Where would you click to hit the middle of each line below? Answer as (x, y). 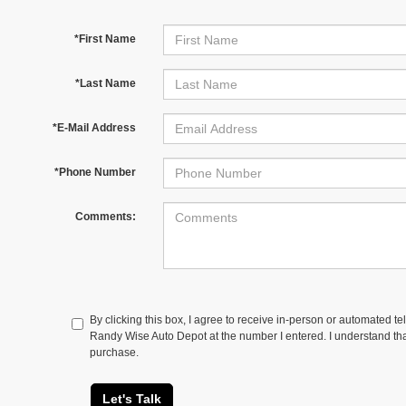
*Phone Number (95, 172)
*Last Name (105, 83)
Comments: (105, 217)
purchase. (115, 353)
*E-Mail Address (94, 128)
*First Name (105, 39)
